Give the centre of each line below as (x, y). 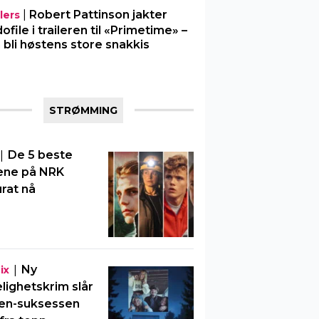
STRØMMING (84, 110)
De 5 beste (40, 155)
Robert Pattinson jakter (98, 15)
